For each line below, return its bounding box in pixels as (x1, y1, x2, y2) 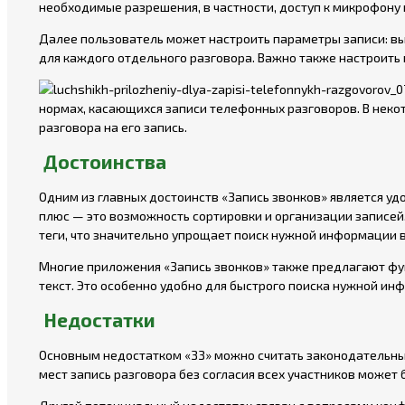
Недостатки (43, 308, 155, 332)
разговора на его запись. (39, 119, 187, 136)
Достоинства (43, 150, 166, 174)
